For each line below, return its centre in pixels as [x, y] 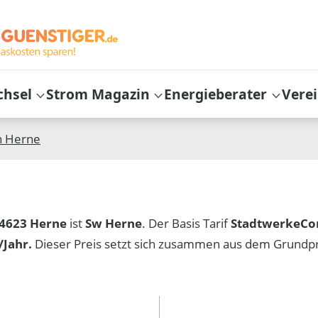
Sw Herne [114, 223]
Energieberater [216, 94]
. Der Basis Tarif [187, 223]
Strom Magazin [98, 94]
